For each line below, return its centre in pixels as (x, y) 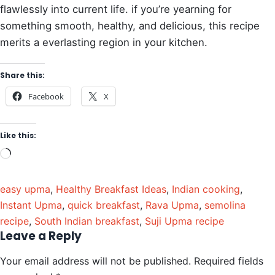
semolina (225, 205)
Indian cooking (206, 189)
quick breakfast (104, 205)
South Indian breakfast (87, 221)
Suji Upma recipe (184, 221)
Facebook (46, 97)
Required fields (229, 261)
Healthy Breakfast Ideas (111, 189)
